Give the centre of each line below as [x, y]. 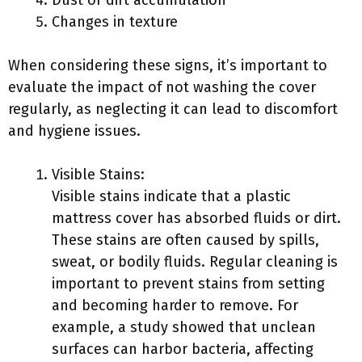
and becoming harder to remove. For [175, 305]
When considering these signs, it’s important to [168, 65]
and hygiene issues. [74, 131]
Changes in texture [115, 22]
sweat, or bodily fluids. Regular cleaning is [195, 262]
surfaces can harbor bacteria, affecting [183, 349]
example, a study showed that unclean [184, 327]
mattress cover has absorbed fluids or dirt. [196, 218]
